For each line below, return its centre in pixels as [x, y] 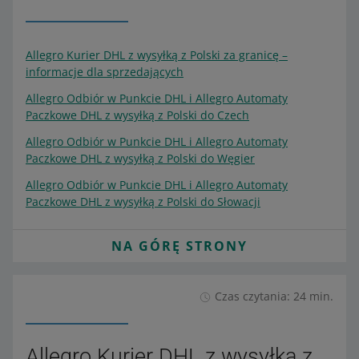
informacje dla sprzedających [105, 72]
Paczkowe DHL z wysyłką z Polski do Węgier [140, 158]
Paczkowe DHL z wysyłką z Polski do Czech [137, 115]
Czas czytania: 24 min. [274, 296]
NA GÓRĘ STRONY [179, 246]
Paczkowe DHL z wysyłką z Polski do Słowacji [143, 202]
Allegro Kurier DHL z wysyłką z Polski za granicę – [157, 55]
